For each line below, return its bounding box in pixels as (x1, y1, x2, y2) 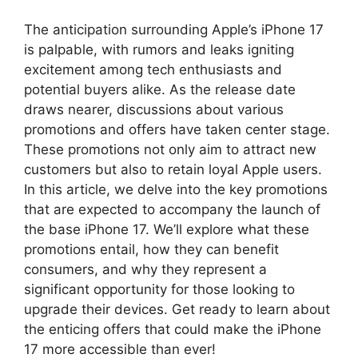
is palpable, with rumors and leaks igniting (24, 41, 294, 58)
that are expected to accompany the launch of (24, 201, 320, 217)
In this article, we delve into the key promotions (24, 181, 328, 197)
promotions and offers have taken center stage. (24, 121, 330, 137)
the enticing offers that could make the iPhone (24, 320, 321, 337)
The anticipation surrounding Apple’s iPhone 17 (24, 21, 324, 38)
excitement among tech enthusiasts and (24, 61, 282, 78)
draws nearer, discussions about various (24, 101, 284, 117)
